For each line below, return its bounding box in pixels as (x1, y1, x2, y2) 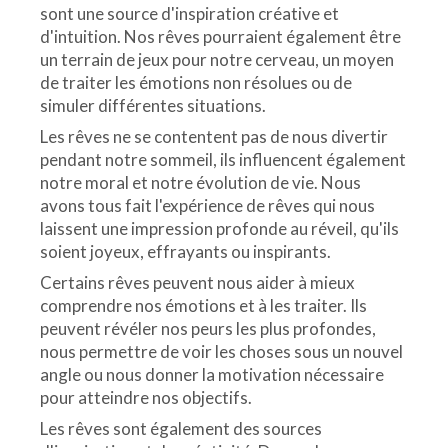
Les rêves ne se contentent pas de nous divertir (40, 126, 388, 148)
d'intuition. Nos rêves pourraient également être (40, 26, 401, 48)
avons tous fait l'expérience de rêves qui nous (40, 195, 375, 217)
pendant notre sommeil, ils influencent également (40, 149, 406, 171)
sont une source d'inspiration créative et (40, 3, 339, 25)
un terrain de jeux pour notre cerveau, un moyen (40, 49, 394, 71)
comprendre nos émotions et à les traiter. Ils (40, 295, 367, 317)
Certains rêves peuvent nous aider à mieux (40, 272, 355, 294)
